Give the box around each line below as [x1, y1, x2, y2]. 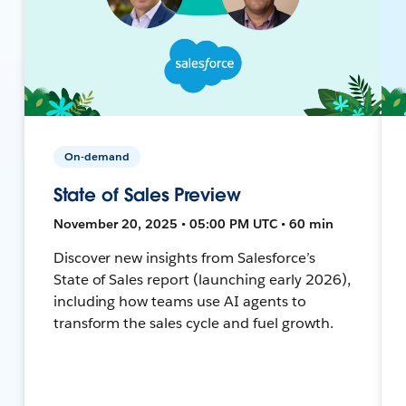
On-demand [63, 148, 130, 164]
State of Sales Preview [53, 182, 241, 207]
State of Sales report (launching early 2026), [53, 269, 351, 289]
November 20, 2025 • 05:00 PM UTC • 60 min [53, 215, 333, 232]
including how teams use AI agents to [53, 291, 306, 311]
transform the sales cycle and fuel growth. [53, 313, 333, 333]
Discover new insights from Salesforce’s [53, 247, 315, 267]
